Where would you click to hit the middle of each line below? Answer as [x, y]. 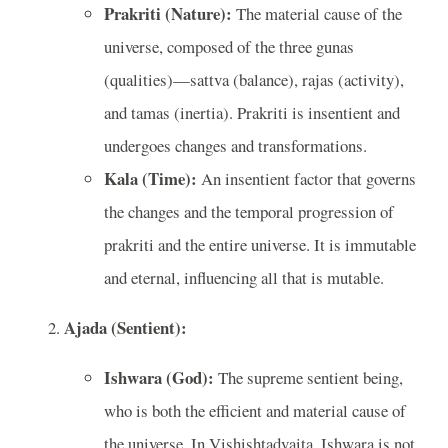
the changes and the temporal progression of [249, 212]
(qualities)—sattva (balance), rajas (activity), [254, 80]
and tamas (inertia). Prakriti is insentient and [252, 113]
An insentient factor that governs [306, 179]
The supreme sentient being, [308, 377]
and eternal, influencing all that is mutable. [244, 278]
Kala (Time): [150, 179]
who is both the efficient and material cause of [255, 410]
